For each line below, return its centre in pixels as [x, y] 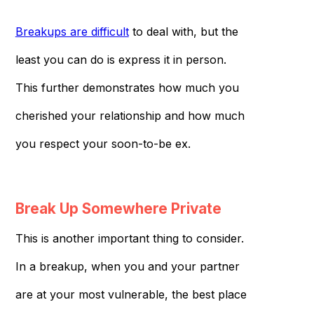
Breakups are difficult [72, 31]
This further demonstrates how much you [127, 87]
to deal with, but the [183, 31]
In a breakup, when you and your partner [127, 266]
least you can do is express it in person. [121, 59]
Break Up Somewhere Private [118, 208]
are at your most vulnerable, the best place [131, 294]
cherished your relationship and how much [130, 115]
